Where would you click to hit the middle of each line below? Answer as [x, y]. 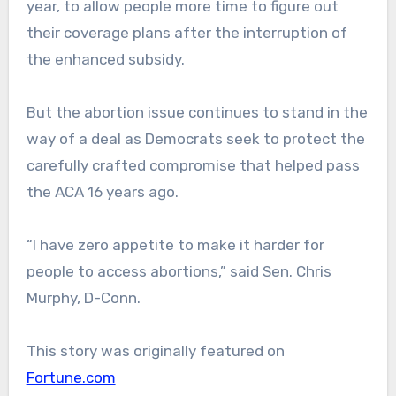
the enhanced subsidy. [105, 60]
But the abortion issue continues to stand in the [197, 113]
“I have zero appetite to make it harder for [175, 245]
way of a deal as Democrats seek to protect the [195, 139]
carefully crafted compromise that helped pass [193, 166]
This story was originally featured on [155, 351]
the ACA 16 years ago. [102, 192]
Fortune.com [71, 378]
